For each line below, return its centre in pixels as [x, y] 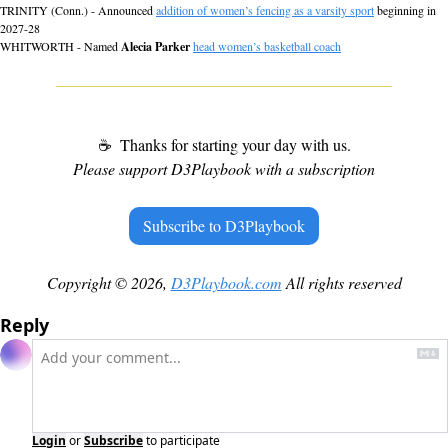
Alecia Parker [155, 47]
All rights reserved [341, 283]
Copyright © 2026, [108, 283]
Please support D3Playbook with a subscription [224, 169]
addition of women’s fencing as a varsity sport [265, 10]
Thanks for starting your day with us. [233, 145]
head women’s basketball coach [267, 46]
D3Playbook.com [226, 283]
